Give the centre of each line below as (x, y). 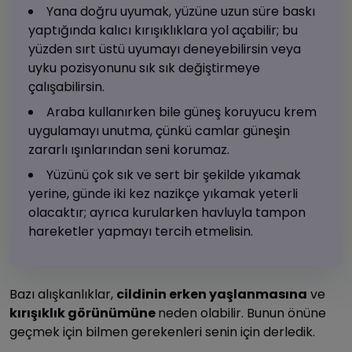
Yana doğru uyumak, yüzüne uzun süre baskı (181, 12)
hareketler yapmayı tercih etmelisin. (141, 232)
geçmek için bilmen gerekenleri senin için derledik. (162, 332)
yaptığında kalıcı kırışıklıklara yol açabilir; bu (163, 31)
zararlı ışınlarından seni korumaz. (129, 150)
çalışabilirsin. (66, 87)
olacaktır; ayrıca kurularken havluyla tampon (167, 213)
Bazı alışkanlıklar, (63, 295)
